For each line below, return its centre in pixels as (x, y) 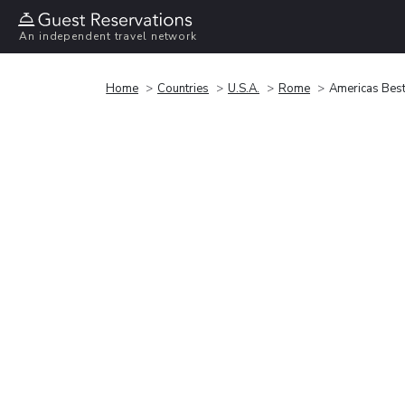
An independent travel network (108, 37)
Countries (183, 88)
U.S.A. (244, 88)
